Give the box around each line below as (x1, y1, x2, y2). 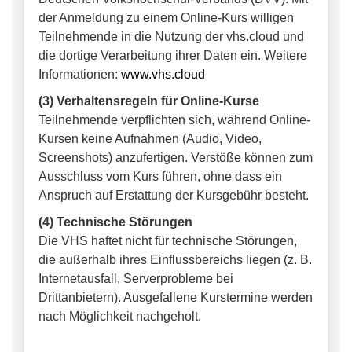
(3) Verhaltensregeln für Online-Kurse (38, 94, 259, 108)
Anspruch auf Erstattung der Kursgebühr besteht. (38, 189, 309, 202)
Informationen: (38, 68, 121, 81)
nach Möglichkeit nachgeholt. (38, 310, 201, 323)
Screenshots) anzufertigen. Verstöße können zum (38, 151, 313, 164)
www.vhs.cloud (121, 68, 205, 81)
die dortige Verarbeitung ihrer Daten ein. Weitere (38, 49, 307, 62)
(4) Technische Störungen (38, 215, 192, 229)
